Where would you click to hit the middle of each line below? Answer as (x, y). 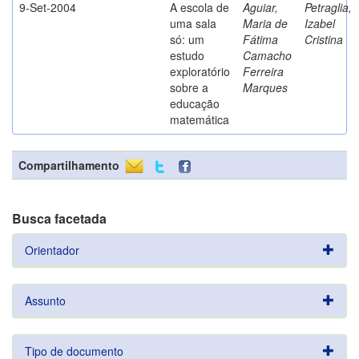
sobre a (189, 87)
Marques (265, 87)
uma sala (193, 23)
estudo (187, 55)
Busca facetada (59, 218)
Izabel (320, 23)
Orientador (52, 250)
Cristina (324, 39)
